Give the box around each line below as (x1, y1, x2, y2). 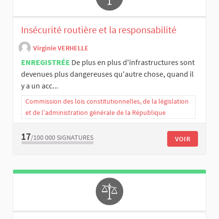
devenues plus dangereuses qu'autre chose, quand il (21, 68, 194, 79)
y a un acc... (21, 80, 58, 90)
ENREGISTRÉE (21, 57, 70, 67)
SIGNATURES (57, 133, 93, 142)
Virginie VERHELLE (33, 44, 88, 53)
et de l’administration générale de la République (25, 108, 166, 117)
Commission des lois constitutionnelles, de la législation (25, 96, 189, 106)
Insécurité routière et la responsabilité (21, 23, 176, 36)
